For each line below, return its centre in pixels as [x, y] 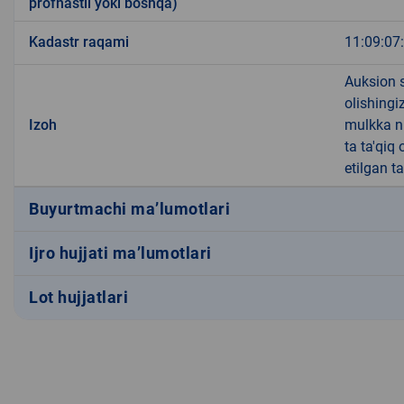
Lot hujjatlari [78, 298]
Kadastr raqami [79, 41]
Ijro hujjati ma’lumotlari [120, 253]
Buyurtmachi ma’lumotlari [129, 209]
